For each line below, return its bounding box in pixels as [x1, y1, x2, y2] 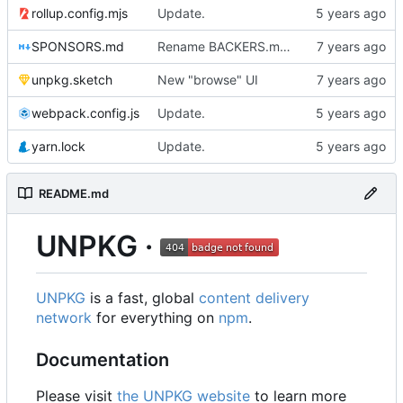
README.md [39, 185, 109, 201]
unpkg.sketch [31, 71, 112, 87]
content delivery [199, 289, 309, 308]
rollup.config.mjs [31, 4, 128, 21]
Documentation [36, 349, 169, 372]
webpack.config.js [31, 104, 139, 121]
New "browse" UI [157, 71, 258, 87]
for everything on [92, 309, 219, 327]
